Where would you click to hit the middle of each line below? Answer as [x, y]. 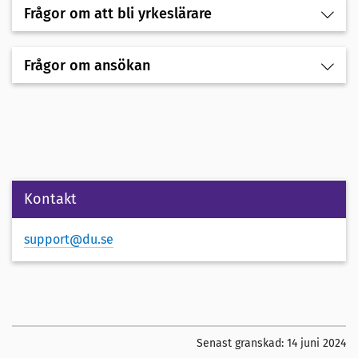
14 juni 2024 [316, 344]
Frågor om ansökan [87, 66]
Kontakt [50, 199]
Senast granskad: [242, 344]
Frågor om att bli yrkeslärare [118, 14]
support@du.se [69, 240]
